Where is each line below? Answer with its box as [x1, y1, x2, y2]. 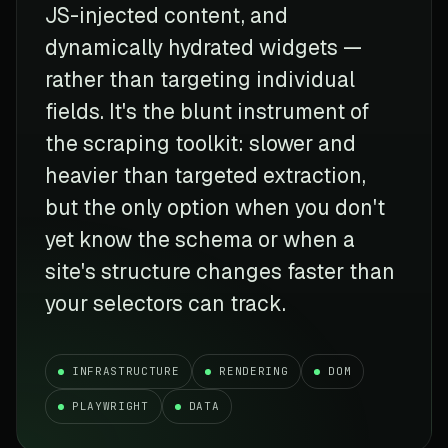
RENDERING [219, 363, 289, 378]
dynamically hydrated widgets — [45, 33, 362, 61]
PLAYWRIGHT [72, 398, 149, 413]
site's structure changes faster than [45, 257, 395, 285]
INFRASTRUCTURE [72, 363, 180, 378]
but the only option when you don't [45, 193, 385, 221]
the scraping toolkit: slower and [45, 129, 356, 157]
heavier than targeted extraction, [45, 161, 366, 189]
